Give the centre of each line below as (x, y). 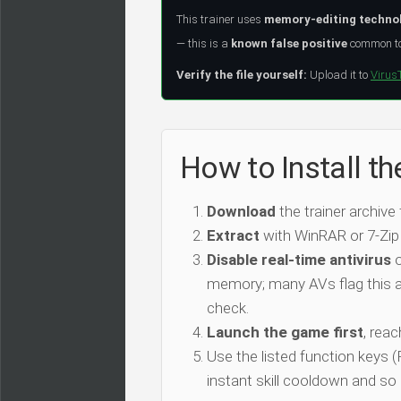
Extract (233, 236)
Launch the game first (285, 333)
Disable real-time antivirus (299, 260)
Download (241, 212)
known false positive (289, 44)
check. (228, 308)
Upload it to (339, 75)
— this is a (204, 44)
